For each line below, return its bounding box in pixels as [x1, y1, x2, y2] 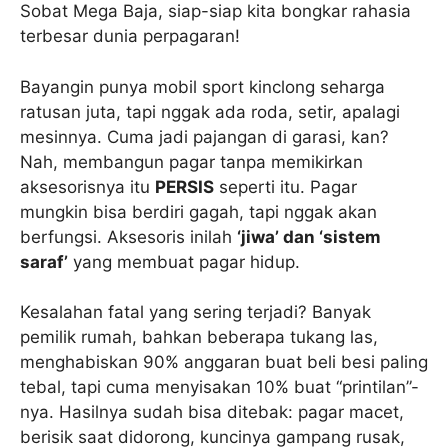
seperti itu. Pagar [214, 176, 357, 197]
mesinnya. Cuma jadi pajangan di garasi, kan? [20, 126, 389, 147]
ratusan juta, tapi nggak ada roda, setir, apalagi [20, 101, 400, 122]
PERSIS [155, 176, 214, 197]
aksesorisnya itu [20, 176, 155, 197]
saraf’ [20, 251, 68, 272]
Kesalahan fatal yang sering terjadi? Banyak [20, 302, 371, 323]
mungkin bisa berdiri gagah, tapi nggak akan [20, 201, 377, 222]
